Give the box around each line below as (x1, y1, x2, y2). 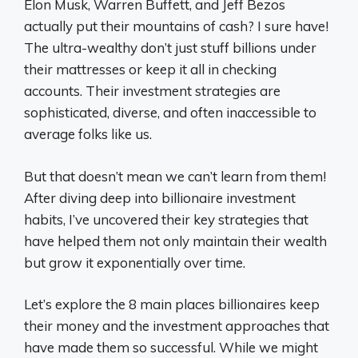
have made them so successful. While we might (24, 339, 318, 356)
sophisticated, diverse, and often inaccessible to (24, 104, 316, 121)
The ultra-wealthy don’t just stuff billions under (24, 39, 316, 56)
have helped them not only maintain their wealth (24, 232, 327, 249)
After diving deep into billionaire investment (24, 189, 296, 206)
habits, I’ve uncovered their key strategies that (24, 210, 308, 228)
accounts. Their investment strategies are (24, 82, 280, 99)
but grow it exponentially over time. (24, 253, 245, 271)
